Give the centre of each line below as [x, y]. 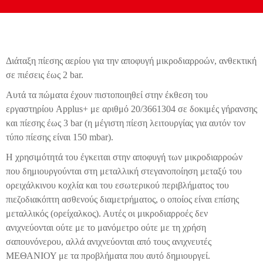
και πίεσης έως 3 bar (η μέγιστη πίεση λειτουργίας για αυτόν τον [126, 123]
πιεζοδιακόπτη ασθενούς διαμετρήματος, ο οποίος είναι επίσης [122, 199]
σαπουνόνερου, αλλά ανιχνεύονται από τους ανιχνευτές [109, 242]
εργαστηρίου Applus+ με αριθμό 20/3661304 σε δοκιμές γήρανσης [131, 109]
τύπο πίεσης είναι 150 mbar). [60, 137]
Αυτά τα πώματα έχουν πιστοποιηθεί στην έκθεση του [107, 95]
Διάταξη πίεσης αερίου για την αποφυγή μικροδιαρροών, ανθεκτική [131, 61]
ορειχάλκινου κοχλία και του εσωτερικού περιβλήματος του [117, 185]
